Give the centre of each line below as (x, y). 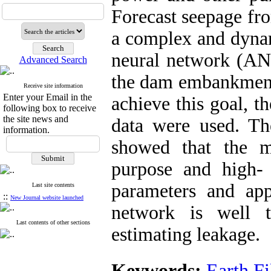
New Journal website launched (47, 198)
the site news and (36, 119)
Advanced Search (53, 60)
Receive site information (53, 86)
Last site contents (53, 185)
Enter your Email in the (47, 97)
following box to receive (50, 108)
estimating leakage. (188, 234)
